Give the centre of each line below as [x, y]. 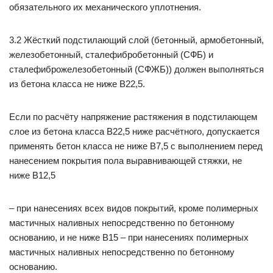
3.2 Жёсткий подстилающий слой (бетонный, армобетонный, [136, 40]
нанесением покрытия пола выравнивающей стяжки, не [126, 161]
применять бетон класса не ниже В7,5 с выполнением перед [136, 146]
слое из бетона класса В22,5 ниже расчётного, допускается [134, 131]
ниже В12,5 [32, 175]
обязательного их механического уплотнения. [105, 7]
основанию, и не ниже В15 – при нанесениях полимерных [129, 237]
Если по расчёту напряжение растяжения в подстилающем [133, 117]
